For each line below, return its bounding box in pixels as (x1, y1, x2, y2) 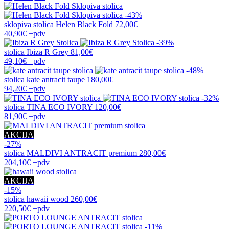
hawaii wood (27, 194, 68, 203)
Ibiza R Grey (27, 47, 68, 56)
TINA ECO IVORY (27, 102, 93, 111)
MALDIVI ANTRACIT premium (27, 148, 137, 157)
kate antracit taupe (27, 75, 85, 84)
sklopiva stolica (4, 19, 56, 29)
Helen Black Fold (56, 19, 113, 29)
